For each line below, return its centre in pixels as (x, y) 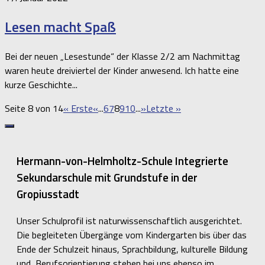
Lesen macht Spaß (60, 27)
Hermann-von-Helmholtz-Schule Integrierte (122, 161)
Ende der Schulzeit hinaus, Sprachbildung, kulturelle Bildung (132, 249)
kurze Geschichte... (41, 85)
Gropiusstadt (48, 194)
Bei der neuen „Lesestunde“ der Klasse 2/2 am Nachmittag (122, 56)
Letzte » (164, 109)
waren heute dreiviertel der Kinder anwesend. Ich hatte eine (122, 71)
